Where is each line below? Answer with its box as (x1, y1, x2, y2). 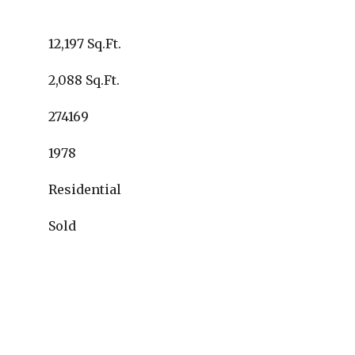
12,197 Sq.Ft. (48, 36, 121, 52)
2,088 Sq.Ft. (48, 72, 120, 88)
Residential (48, 181, 121, 197)
